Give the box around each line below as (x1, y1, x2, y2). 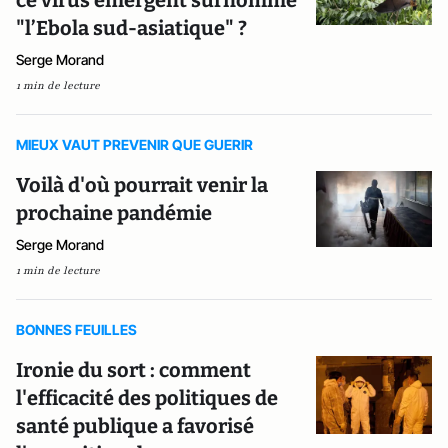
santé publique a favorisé (16, 414, 254, 438)
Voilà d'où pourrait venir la (16, 173, 268, 197)
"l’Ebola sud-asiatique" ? (16, 16, 247, 40)
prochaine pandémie (16, 201, 212, 225)
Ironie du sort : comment (16, 358, 251, 382)
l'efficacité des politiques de (16, 386, 278, 410)
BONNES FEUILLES (16, 321, 137, 338)
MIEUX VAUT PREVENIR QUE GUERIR (16, 136, 253, 153)
